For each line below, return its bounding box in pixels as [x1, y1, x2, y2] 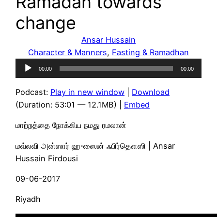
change [15, 12, 76, 33]
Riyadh [15, 194, 41, 204]
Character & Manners [28, 47, 107, 57]
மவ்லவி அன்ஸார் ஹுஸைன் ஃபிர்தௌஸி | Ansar [15, 140, 175, 151]
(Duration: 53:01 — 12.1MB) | [15, 100, 124, 110]
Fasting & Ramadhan [112, 47, 189, 57]
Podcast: [15, 87, 50, 97]
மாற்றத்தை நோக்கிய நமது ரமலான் [15, 120, 126, 130]
